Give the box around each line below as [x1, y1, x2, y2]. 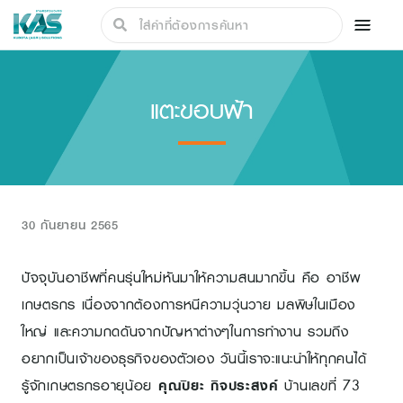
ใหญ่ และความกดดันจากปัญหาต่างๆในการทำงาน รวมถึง [22, 319, 349, 344]
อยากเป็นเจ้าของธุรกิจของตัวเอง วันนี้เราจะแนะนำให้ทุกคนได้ [22, 346, 367, 371]
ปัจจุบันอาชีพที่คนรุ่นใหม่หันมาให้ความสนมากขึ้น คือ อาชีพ [22, 265, 361, 290]
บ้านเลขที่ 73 [278, 373, 361, 398]
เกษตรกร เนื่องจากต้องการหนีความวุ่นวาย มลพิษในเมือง [22, 292, 356, 317]
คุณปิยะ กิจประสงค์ [157, 373, 279, 398]
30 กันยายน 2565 [22, 213, 119, 236]
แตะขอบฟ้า [149, 86, 254, 131]
